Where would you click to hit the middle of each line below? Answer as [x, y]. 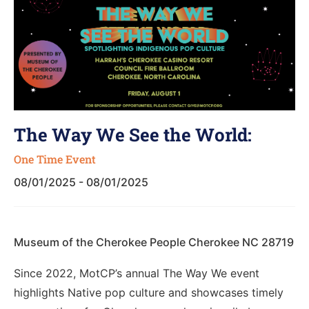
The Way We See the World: [133, 135]
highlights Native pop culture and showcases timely [149, 293]
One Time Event [55, 159]
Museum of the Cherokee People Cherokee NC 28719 [154, 242]
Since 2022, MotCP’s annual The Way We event [137, 273]
